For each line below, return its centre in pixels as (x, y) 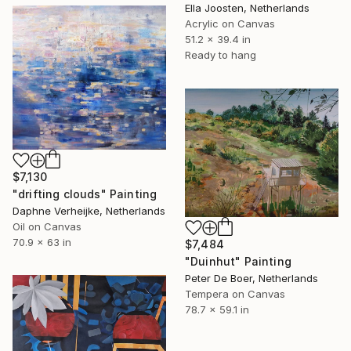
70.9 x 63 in (42, 242)
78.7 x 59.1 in (217, 309)
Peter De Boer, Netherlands (251, 278)
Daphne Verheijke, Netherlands (89, 211)
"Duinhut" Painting (238, 261)
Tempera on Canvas (235, 293)
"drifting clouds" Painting (85, 194)
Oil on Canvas (47, 226)
